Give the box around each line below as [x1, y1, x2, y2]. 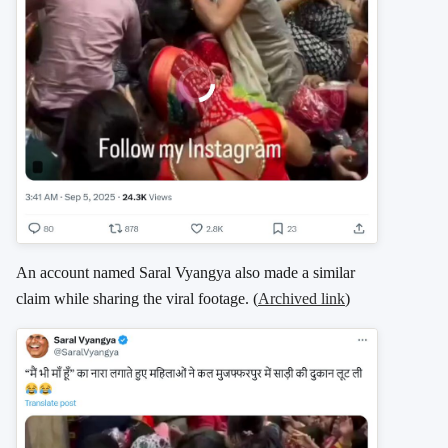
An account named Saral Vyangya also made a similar [16, 264, 355, 282]
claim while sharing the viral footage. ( [16, 290, 258, 308]
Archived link [258, 290, 345, 308]
